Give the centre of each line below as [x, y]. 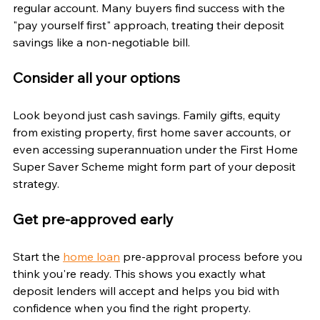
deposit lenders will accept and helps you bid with [147, 290]
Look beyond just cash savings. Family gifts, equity [148, 115]
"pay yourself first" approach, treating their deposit [150, 25]
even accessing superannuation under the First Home [157, 149]
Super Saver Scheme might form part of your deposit [156, 166]
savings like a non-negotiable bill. [101, 42]
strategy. [36, 183]
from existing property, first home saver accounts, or [153, 132]
